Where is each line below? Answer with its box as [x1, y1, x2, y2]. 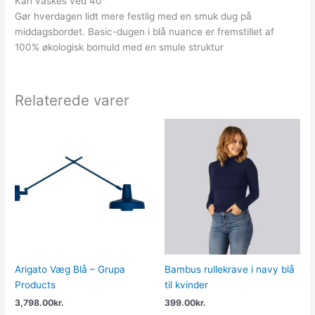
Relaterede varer [15, 91, 130, 110]
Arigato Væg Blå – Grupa [15, 263, 126, 275]
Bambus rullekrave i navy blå [165, 263, 295, 275]
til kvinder [165, 278, 208, 290]
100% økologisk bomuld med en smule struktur [15, 41, 224, 53]
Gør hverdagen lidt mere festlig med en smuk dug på [15, 10, 252, 22]
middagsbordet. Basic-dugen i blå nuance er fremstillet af [15, 25, 275, 37]
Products [15, 278, 56, 290]
